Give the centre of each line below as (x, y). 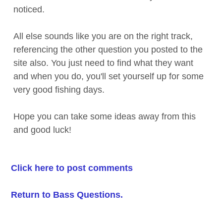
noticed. (29, 9)
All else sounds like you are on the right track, (103, 36)
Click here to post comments (72, 168)
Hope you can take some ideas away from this (105, 116)
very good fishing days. (59, 89)
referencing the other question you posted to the (108, 49)
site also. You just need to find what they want (104, 63)
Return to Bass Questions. (67, 194)
